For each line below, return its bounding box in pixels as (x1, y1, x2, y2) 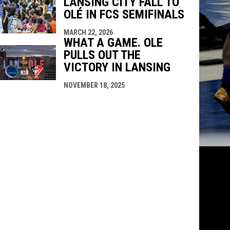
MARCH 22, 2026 (63, 28, 113, 36)
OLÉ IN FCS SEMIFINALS (63, 7, 184, 22)
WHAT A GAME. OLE (63, 35, 163, 50)
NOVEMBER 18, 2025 (63, 81, 125, 89)
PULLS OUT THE (63, 47, 141, 62)
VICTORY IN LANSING (63, 60, 170, 74)
